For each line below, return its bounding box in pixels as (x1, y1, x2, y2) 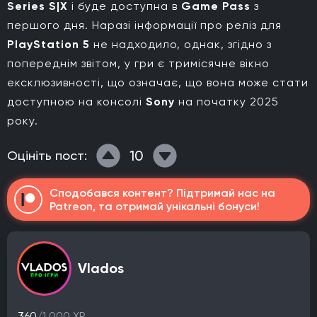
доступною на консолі (7, 94, 146, 108)
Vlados (78, 260, 124, 277)
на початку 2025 (175, 94, 279, 108)
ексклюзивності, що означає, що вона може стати (7, 75, 309, 89)
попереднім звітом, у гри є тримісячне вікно (7, 56, 270, 70)
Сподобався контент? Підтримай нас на (50, 185, 275, 200)
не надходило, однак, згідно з (90, 37, 272, 51)
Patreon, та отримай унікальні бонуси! (50, 199, 260, 213)
